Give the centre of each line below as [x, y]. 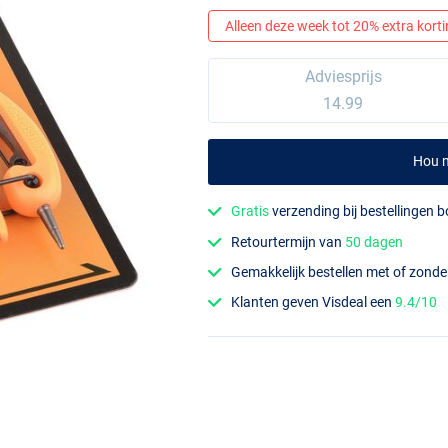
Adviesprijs [343, 77]
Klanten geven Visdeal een [313, 302]
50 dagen [374, 241]
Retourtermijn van [288, 241]
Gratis [250, 211]
